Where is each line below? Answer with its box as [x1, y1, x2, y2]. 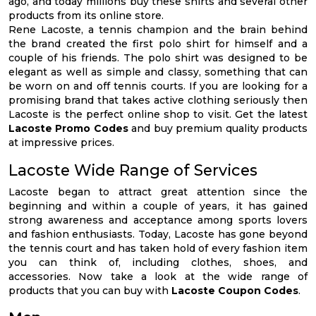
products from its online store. [8, 9, 164, 22]
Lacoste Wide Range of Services [8, 161, 257, 179]
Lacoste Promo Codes [8, 122, 128, 135]
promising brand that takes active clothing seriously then [8, 94, 308, 107]
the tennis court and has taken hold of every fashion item [8, 242, 308, 255]
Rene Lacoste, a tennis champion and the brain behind [8, 23, 308, 36]
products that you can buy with [8, 284, 171, 297]
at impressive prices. [8, 136, 114, 149]
